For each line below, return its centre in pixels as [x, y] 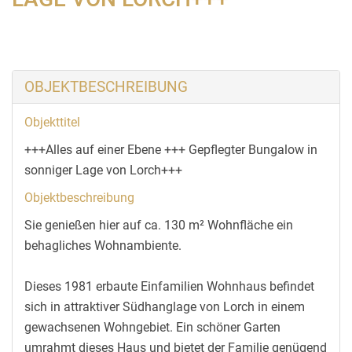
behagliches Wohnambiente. [103, 245]
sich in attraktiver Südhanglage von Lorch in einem [165, 306]
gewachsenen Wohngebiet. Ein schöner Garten [152, 327]
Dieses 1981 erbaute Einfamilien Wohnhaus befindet [169, 286]
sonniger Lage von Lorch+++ [103, 170]
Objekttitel [52, 122]
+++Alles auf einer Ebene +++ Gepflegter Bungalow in [171, 149]
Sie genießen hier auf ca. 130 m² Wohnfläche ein [159, 225]
